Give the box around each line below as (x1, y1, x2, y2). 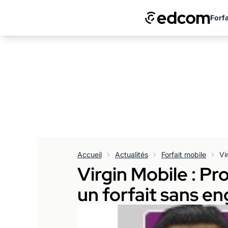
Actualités (115, 150, 148, 159)
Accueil (77, 150, 102, 159)
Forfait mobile (161, 150, 206, 159)
